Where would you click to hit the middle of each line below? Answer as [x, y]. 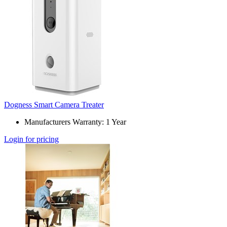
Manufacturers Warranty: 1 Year [75, 122]
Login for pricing [31, 139]
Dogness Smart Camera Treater [54, 105]
